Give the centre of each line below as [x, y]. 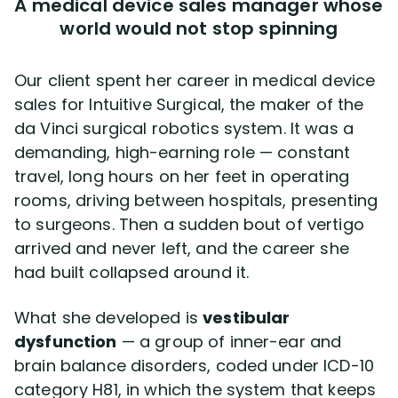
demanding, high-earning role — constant [183, 152]
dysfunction [66, 342]
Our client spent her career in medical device [195, 80]
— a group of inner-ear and [229, 342]
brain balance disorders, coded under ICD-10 [195, 366]
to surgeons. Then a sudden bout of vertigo [189, 224]
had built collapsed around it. [132, 272]
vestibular [247, 318]
